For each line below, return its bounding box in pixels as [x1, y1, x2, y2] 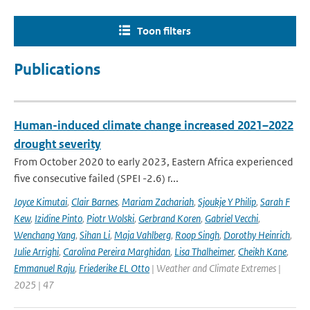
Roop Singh [175, 228, 219, 241]
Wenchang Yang [14, 228, 75, 241]
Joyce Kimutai [14, 195, 67, 208]
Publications [14, 60, 100, 79]
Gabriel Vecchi [205, 212, 258, 225]
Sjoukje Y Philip [198, 195, 256, 208]
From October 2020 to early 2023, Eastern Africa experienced [14, 155, 293, 168]
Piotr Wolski [86, 212, 134, 225]
